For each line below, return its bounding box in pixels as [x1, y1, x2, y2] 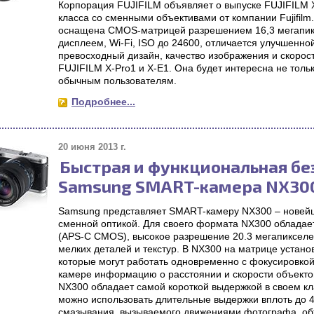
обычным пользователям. [58, 75, 185, 86]
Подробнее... [71, 96, 135, 107]
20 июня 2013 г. [58, 142, 126, 152]
